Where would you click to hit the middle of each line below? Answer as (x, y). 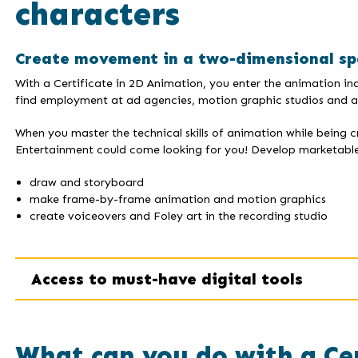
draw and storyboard (86, 183)
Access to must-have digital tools (167, 278)
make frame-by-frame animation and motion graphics (177, 199)
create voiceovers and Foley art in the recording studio (178, 216)
